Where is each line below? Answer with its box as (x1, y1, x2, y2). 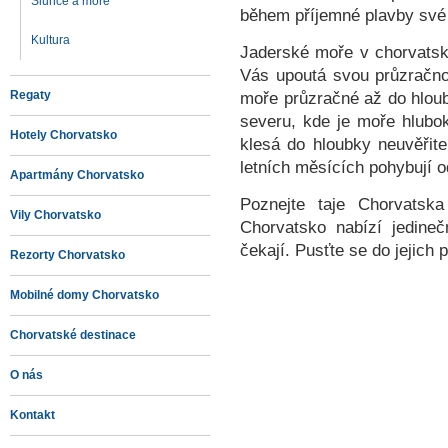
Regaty (10, 88, 51, 102)
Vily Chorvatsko (10, 208, 101, 222)
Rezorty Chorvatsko (10, 248, 125, 262)
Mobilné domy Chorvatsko (10, 288, 159, 302)
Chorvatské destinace (10, 328, 136, 342)
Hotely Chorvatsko (10, 128, 117, 142)
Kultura (31, 33, 70, 47)
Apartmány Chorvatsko (10, 168, 144, 182)
